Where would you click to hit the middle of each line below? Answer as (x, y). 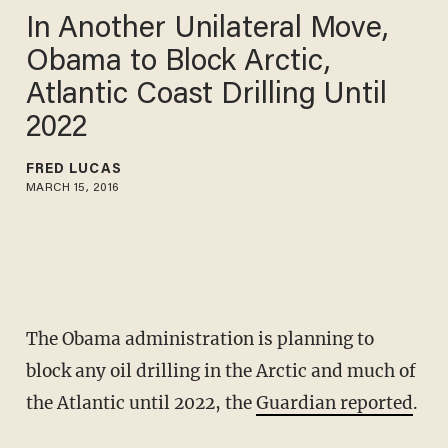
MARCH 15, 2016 (72, 187)
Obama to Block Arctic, (177, 62)
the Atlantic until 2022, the (140, 403)
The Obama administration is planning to (199, 339)
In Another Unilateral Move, (208, 29)
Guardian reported (334, 403)
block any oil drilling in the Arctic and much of (220, 371)
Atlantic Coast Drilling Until (205, 95)
